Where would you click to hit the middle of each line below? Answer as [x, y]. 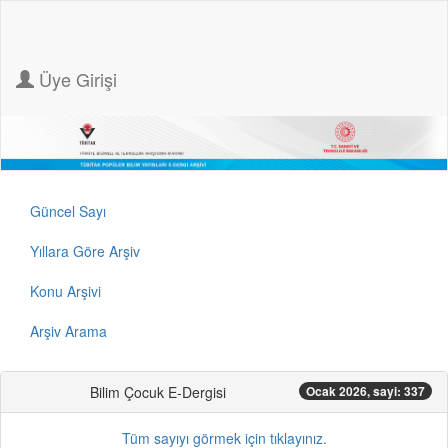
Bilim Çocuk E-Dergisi [157, 391]
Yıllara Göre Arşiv [85, 250]
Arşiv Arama [68, 330]
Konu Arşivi [65, 290]
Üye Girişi [75, 78]
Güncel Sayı [68, 210]
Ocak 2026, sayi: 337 [365, 390]
